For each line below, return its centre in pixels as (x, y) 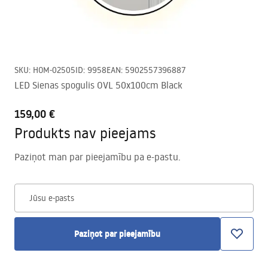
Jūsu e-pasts (52, 198)
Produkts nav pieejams (85, 133)
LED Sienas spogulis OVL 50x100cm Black (98, 85)
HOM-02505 (54, 70)
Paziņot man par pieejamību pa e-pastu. (98, 157)
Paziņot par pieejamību (117, 234)
